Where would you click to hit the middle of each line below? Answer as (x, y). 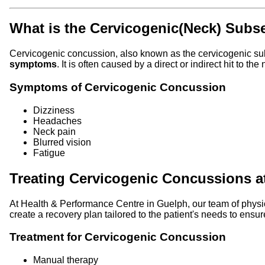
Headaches (57, 121)
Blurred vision (62, 142)
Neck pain (54, 131)
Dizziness (54, 110)
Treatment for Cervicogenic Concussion (118, 237)
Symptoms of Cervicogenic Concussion (118, 88)
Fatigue (49, 153)
